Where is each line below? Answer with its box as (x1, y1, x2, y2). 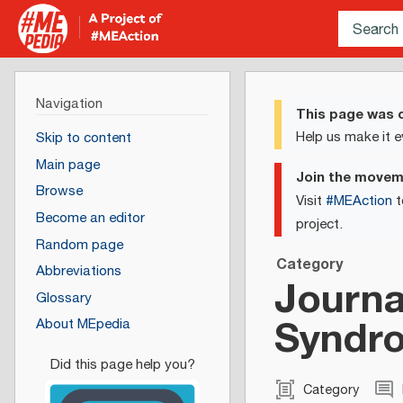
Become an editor (35, 208, 145, 229)
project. (296, 213, 343, 235)
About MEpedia (35, 314, 130, 336)
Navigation (35, 93, 103, 114)
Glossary (35, 287, 92, 309)
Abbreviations (35, 261, 121, 282)
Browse (35, 181, 83, 202)
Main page (35, 154, 100, 175)
